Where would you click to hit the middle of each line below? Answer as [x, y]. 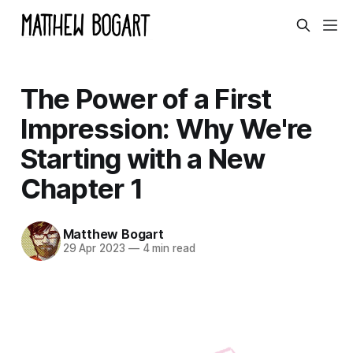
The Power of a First [146, 98]
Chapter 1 [81, 188]
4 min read [167, 249]
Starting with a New [143, 158]
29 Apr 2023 [94, 249]
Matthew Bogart [113, 234]
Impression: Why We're [166, 128]
